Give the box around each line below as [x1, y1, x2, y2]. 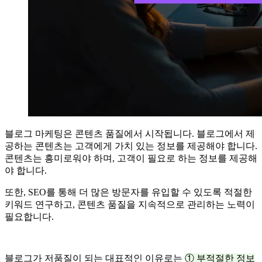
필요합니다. [5, 211, 54, 222]
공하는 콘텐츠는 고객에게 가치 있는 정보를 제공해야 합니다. [5, 140, 257, 151]
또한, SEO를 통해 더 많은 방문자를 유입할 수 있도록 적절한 [5, 187, 252, 197]
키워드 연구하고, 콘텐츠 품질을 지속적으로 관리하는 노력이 [5, 199, 255, 209]
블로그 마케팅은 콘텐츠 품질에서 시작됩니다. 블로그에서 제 [5, 128, 255, 139]
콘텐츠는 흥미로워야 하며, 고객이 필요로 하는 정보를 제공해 [5, 153, 257, 163]
